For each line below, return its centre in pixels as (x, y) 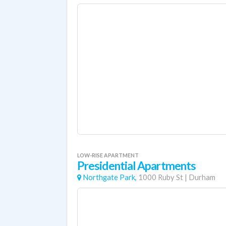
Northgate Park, (110, 177)
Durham (202, 177)
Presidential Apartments (137, 166)
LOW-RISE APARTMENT (108, 155)
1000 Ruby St (161, 177)
